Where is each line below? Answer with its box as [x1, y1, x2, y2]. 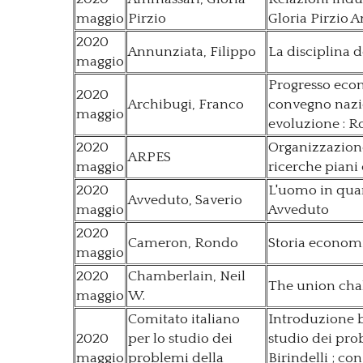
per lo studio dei [128, 331, 233, 348]
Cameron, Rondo [128, 235, 238, 252]
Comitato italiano [128, 311, 240, 328]
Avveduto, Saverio [128, 192, 242, 209]
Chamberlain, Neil [128, 268, 246, 285]
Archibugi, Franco [128, 96, 244, 113]
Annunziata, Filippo [128, 44, 256, 61]
